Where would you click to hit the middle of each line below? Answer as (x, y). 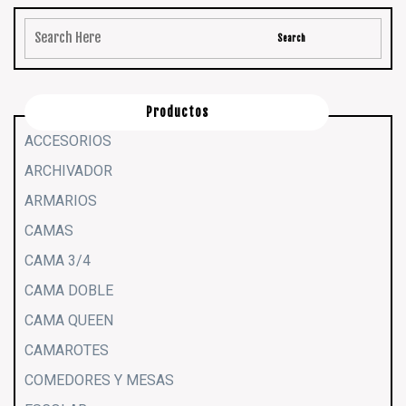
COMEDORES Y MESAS (99, 381)
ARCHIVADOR (68, 171)
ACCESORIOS (68, 141)
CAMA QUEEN (69, 321)
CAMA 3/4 (58, 261)
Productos (177, 112)
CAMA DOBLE (69, 291)
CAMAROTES (67, 351)
